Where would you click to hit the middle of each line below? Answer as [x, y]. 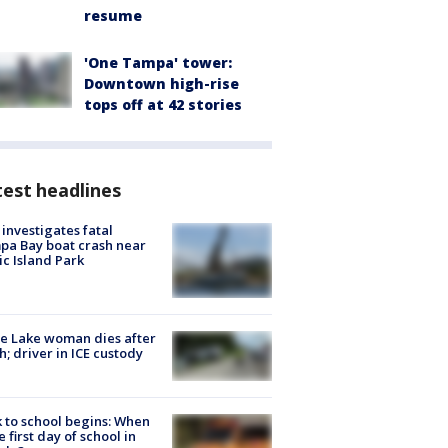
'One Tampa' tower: [158, 62]
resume [113, 15]
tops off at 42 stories [163, 104]
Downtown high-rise [161, 83]
